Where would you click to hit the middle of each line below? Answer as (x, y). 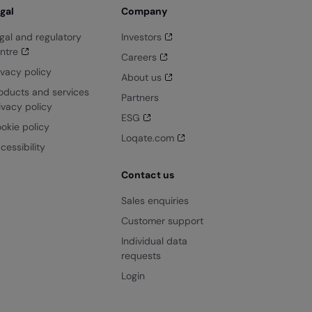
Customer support (162, 221)
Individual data (154, 241)
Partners (140, 98)
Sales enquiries (155, 201)
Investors (141, 37)
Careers (139, 57)
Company (144, 11)
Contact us (148, 175)
